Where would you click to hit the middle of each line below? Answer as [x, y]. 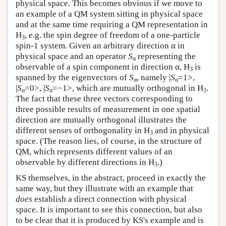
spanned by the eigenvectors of [72, 78]
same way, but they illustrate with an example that [104, 189]
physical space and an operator [72, 56]
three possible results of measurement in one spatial [108, 109]
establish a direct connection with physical [109, 199]
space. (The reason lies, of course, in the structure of [109, 141]
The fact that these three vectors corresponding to [104, 99]
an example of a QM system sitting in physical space [109, 14]
